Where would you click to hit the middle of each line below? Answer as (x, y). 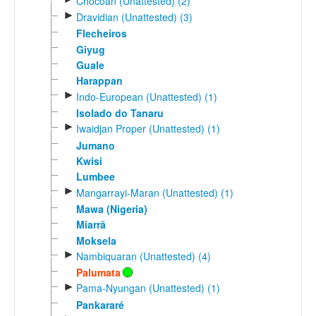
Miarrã (91, 225)
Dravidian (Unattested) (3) (134, 17)
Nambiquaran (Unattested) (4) (143, 256)
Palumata (98, 273)
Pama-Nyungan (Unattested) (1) (148, 288)
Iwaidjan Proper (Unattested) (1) (148, 129)
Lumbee (95, 177)
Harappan (99, 81)
